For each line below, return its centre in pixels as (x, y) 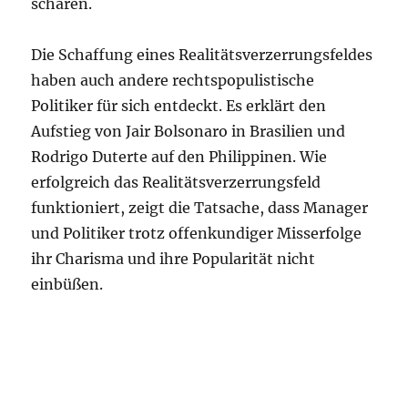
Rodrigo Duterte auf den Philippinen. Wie (179, 157)
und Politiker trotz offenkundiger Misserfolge (197, 233)
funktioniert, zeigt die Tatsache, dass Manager (200, 208)
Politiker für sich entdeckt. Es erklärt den (179, 106)
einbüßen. (67, 284)
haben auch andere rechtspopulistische (173, 80)
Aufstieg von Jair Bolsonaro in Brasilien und (189, 131)
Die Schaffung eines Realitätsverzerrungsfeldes (202, 55)
